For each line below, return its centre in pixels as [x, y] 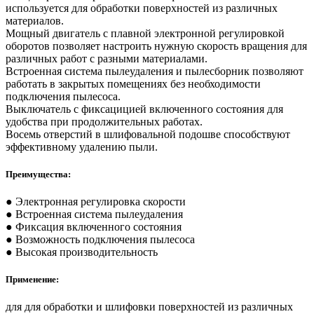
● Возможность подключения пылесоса [100, 240]
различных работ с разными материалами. [107, 58]
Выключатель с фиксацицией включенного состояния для [144, 109]
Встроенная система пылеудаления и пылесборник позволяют [155, 71]
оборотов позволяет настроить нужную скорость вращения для [156, 46]
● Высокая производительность [82, 252]
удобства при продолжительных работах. [104, 121]
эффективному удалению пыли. [82, 146]
